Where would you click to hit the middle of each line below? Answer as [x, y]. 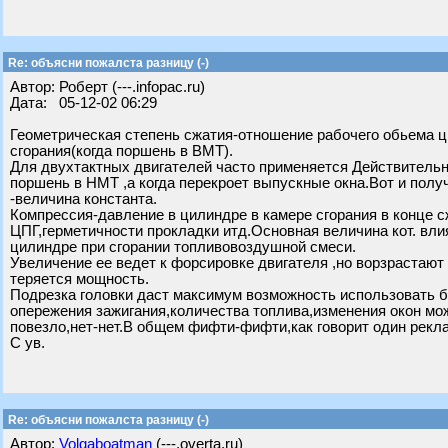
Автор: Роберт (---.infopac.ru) [107, 87]
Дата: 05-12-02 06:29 [83, 103]
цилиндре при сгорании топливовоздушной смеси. [183, 247]
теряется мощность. [79, 279]
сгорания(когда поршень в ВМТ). [121, 151]
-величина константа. [83, 199]
